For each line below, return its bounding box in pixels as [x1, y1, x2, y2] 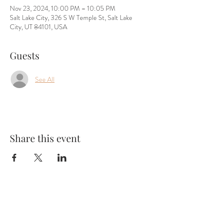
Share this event [10, 131, 80, 145]
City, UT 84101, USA [10, 22, 67, 32]
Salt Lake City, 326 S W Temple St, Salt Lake [10, 13, 132, 22]
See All [35, 74, 54, 84]
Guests [10, 49, 39, 62]
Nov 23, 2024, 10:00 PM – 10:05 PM [10, 3, 115, 13]
